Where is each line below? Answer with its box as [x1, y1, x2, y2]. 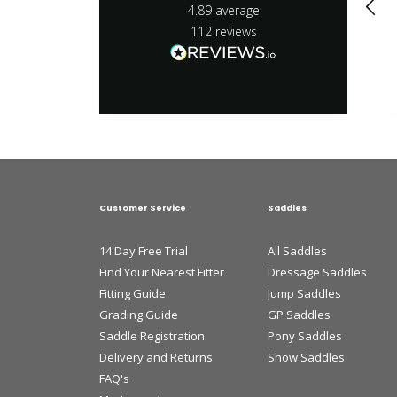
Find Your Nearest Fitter [99, 263, 224, 280]
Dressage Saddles [268, 263, 367, 280]
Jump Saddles [268, 284, 341, 301]
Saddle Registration [99, 327, 205, 344]
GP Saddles [268, 306, 331, 323]
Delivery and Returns [99, 348, 213, 365]
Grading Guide [99, 306, 178, 323]
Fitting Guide [99, 284, 166, 301]
